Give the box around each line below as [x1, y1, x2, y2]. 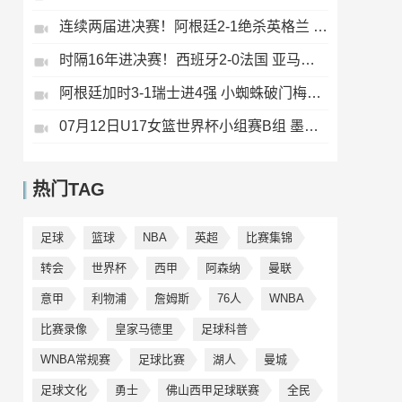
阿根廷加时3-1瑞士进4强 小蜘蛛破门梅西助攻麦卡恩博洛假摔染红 [307, 85, 321, 100]
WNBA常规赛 [40, 353, 110, 366]
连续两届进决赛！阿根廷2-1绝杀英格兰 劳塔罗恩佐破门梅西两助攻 [313, 19, 328, 34]
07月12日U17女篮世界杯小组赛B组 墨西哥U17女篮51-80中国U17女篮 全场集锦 [304, 118, 319, 134]
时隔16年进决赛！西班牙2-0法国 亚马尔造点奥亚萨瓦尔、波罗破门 [301, 52, 315, 67]
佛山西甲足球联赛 [166, 383, 259, 397]
